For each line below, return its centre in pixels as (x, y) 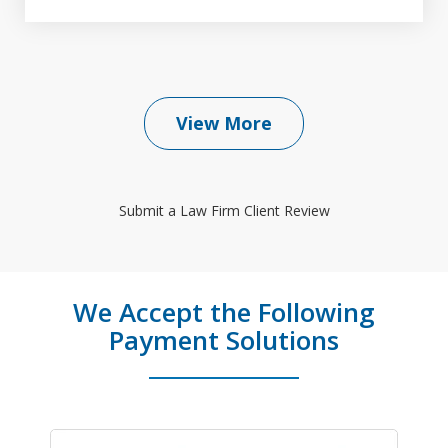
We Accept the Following (224, 312)
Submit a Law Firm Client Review (224, 211)
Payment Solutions (224, 340)
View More (224, 123)
